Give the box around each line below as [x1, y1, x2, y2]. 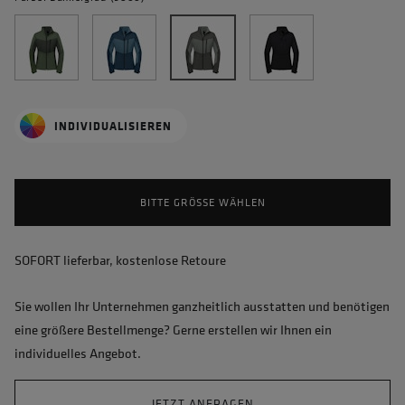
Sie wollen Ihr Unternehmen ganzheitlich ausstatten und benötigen [14, 297, 390, 316]
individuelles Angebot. [14, 344, 141, 363]
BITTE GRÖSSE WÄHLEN [140, 195, 258, 210]
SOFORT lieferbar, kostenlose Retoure [14, 250, 226, 269]
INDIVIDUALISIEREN [54, 117, 172, 134]
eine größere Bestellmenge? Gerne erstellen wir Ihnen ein [14, 320, 332, 339]
